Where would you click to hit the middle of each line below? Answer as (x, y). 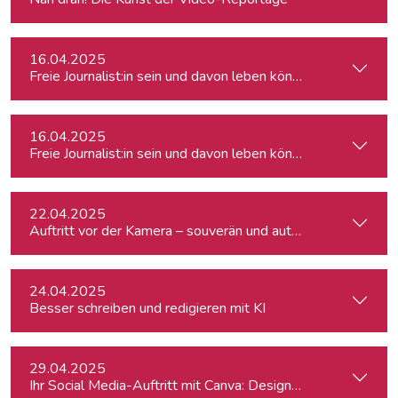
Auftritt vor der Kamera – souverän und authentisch (186, 231)
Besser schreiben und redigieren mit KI (147, 308)
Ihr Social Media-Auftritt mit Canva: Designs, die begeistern (211, 386)
